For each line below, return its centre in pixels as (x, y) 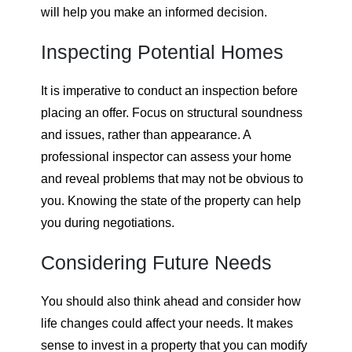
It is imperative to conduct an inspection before (169, 91)
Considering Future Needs (156, 263)
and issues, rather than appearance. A (146, 135)
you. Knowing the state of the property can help (171, 201)
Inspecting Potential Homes (162, 52)
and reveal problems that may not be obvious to (172, 179)
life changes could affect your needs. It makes (167, 324)
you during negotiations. (108, 223)
